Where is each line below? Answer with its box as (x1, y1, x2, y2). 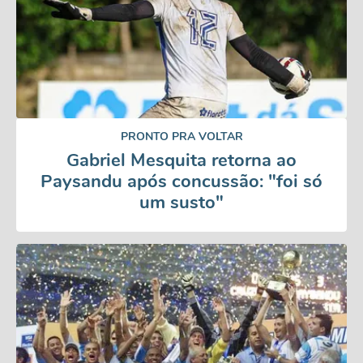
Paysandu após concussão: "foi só (41, 169, 322, 194)
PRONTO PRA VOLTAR (120, 129, 243, 144)
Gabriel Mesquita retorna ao (66, 148, 297, 173)
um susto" (139, 190, 224, 215)
